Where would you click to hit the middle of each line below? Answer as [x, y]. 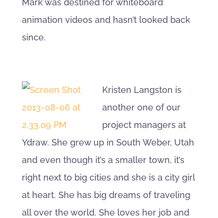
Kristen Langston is [142, 90]
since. [34, 37]
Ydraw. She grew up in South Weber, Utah [108, 142]
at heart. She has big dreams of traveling [106, 195]
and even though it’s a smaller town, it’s [103, 160]
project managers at [144, 125]
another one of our [141, 107]
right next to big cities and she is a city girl [108, 177]
